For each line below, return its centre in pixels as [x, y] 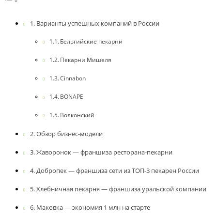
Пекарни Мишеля [86, 60]
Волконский [77, 115]
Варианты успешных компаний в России [98, 23]
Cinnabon [73, 78]
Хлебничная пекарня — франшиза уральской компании [121, 189]
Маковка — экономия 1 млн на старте [93, 207]
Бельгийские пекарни [92, 41]
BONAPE [72, 96]
